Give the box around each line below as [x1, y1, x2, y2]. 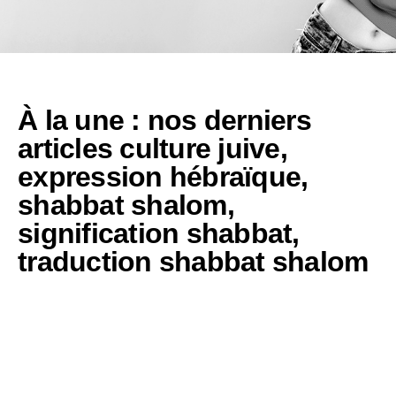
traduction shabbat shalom [18, 245, 369, 278]
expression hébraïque [18, 160, 301, 193]
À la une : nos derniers [18, 103, 311, 136]
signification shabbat [18, 217, 293, 249]
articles [18, 132, 120, 164]
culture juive [119, 132, 280, 164]
